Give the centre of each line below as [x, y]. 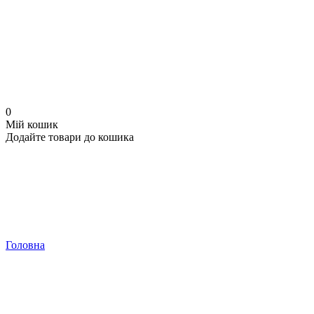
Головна [25, 245]
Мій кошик [32, 124]
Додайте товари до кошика [70, 137]
